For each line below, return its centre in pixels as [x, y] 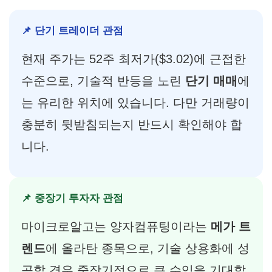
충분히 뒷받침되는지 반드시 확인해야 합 [132, 124]
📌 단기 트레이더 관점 [72, 30]
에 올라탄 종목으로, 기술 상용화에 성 [148, 249]
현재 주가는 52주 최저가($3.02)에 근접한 [134, 59]
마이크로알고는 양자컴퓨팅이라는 [116, 227]
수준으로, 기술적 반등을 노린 [103, 81]
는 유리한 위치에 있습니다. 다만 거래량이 [135, 103]
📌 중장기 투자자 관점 [72, 199]
